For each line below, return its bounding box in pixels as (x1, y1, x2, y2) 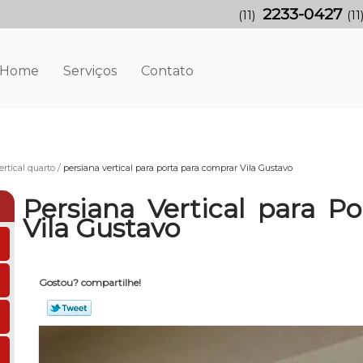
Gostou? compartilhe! (38, 276, 141, 289)
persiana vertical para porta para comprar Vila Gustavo (62, 161, 293, 173)
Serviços (62, 63, 117, 79)
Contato (140, 63, 194, 79)
